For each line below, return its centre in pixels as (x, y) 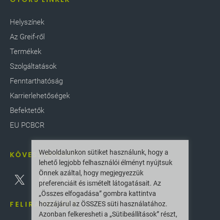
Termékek (26, 52)
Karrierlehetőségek (40, 96)
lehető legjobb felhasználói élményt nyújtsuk (106, 163)
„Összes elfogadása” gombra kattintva (97, 193)
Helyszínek (27, 22)
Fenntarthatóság (36, 81)
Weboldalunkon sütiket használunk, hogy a (104, 152)
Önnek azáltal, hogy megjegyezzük (91, 173)
